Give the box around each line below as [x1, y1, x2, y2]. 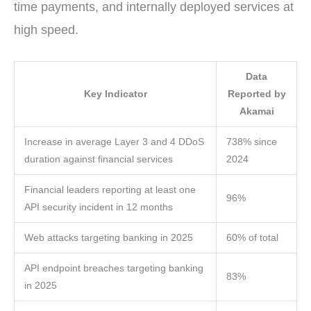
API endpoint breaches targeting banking [24, 263, 203, 274]
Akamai [239, 106, 274, 117]
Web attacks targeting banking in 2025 [24, 233, 193, 244]
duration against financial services [24, 154, 173, 165]
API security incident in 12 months [24, 202, 173, 213]
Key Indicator [83, 89, 147, 100]
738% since [226, 137, 277, 148]
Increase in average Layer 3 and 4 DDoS [24, 137, 204, 148]
